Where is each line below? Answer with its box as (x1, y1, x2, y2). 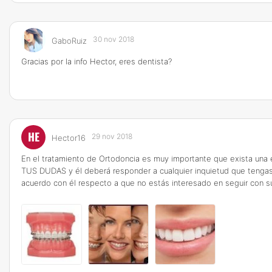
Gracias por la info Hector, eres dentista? (21, 56, 172, 66)
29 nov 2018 (92, 132, 132, 141)
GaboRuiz (52, 36, 87, 46)
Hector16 (52, 133, 86, 143)
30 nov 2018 (93, 35, 134, 44)
